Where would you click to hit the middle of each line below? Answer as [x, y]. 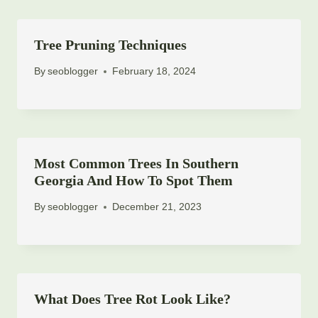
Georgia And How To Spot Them [133, 181]
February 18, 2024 [154, 71]
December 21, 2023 [157, 207]
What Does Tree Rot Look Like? [132, 299]
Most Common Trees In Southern [136, 164]
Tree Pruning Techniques [110, 44]
